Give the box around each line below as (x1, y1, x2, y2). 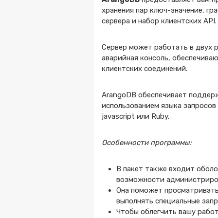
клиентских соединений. (102, 64, 188, 73)
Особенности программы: (102, 138, 192, 147)
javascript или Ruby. (102, 112, 170, 121)
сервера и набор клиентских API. (102, 17, 217, 25)
